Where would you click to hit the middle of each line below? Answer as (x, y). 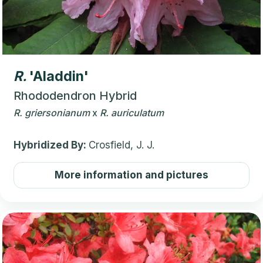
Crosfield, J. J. (122, 145)
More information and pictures (131, 175)
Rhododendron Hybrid (75, 96)
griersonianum (57, 113)
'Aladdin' (59, 77)
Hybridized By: (51, 145)
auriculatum (137, 113)
